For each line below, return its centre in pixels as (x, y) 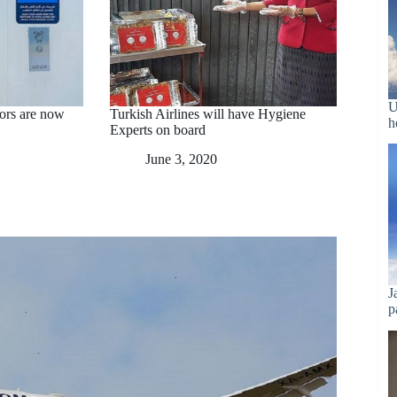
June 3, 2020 (181, 159)
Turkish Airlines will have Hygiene (208, 113)
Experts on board (158, 129)
